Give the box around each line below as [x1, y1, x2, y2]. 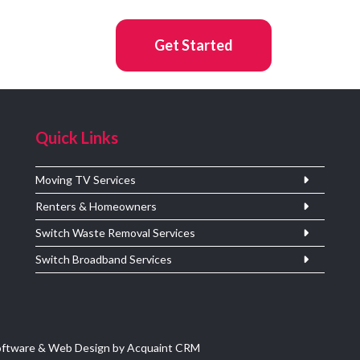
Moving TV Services [35, 172, 136, 186]
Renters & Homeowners [35, 198, 157, 213]
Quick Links [35, 127, 118, 147]
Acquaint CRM [127, 340, 200, 354]
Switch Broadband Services [35, 252, 172, 266]
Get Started [145, 35, 243, 54]
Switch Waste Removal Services [35, 225, 195, 239]
